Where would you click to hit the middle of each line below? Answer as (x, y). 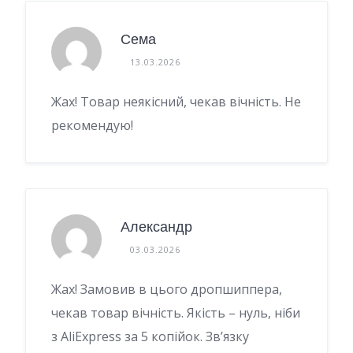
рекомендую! (92, 125)
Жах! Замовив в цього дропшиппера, (167, 289)
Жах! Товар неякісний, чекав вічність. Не (176, 101)
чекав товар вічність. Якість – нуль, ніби (176, 312)
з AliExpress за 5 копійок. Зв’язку (150, 336)
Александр (156, 227)
